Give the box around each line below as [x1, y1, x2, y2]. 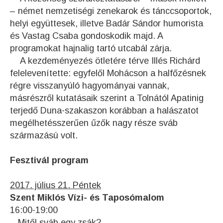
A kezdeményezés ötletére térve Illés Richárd [10, 56, 200, 66]
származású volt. [10, 130, 78, 141]
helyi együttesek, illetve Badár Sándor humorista [10, 18, 203, 29]
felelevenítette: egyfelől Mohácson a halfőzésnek [10, 68, 206, 79]
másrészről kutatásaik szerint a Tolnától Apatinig [10, 93, 204, 104]
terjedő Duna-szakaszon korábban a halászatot [10, 106, 199, 116]
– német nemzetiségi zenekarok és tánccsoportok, [10, 6, 212, 16]
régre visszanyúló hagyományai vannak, [10, 81, 169, 91]
